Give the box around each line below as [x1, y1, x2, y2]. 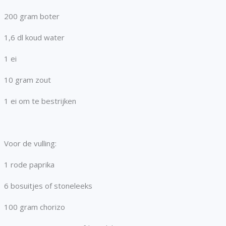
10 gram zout [4, 75, 51, 85]
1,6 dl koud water [4, 32, 65, 43]
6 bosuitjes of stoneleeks [4, 181, 93, 191]
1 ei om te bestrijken [4, 96, 77, 106]
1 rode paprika [4, 159, 55, 170]
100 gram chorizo [4, 202, 66, 212]
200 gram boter [4, 11, 60, 22]
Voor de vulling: [4, 138, 57, 149]
